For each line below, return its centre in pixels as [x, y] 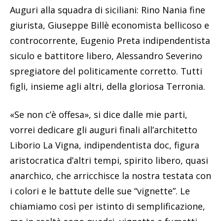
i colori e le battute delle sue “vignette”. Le [100, 191]
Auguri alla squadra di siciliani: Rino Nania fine [108, 10]
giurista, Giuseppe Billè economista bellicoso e [110, 25]
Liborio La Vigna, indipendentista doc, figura [105, 145]
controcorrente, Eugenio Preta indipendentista [110, 40]
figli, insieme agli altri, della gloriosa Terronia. [108, 86]
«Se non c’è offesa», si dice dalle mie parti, [99, 114]
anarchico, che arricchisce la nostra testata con [110, 175]
